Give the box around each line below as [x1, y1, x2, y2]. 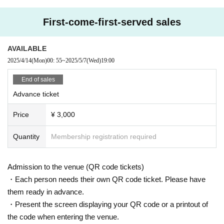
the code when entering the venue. [7, 212, 119, 221]
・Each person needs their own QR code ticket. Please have [7, 175, 205, 184]
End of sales [21, 76, 55, 83]
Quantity [13, 132, 39, 141]
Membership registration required [51, 132, 156, 141]
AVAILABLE [7, 44, 46, 53]
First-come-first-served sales [43, 16, 181, 28]
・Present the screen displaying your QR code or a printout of [7, 200, 208, 209]
